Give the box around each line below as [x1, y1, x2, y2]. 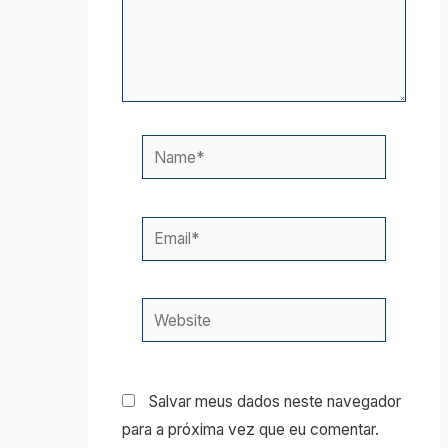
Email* [140, 219, 186, 239]
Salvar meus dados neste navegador [148, 392, 401, 412]
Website [140, 300, 198, 320]
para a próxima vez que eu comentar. [121, 420, 379, 440]
